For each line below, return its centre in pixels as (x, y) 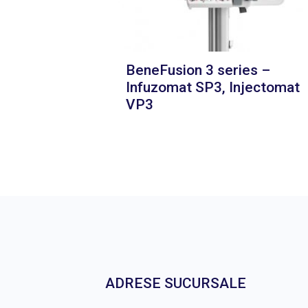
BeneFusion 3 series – (198, 70)
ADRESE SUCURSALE (175, 284)
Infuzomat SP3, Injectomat (212, 88)
